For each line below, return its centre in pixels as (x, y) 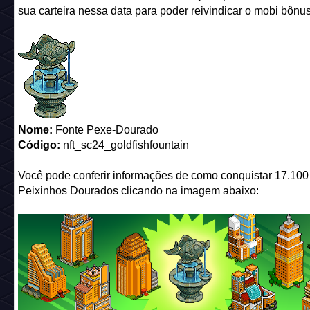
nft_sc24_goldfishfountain (126, 145)
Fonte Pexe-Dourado (105, 130)
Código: (40, 145)
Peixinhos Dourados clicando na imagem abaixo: (138, 191)
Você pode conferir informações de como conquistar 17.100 (163, 176)
